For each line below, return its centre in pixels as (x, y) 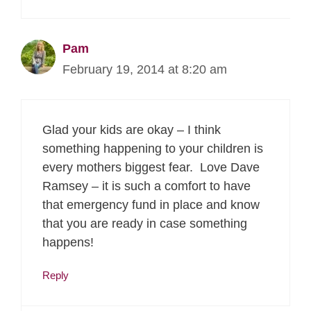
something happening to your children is (153, 149)
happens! (68, 243)
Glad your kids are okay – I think (132, 130)
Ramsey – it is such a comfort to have (146, 186)
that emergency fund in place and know (151, 205)
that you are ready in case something (145, 224)
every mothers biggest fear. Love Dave (151, 168)
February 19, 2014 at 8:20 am (145, 70)
